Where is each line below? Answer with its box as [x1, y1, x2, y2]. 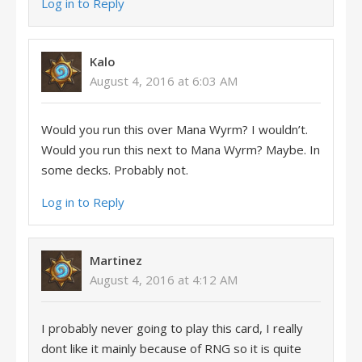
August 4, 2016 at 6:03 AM [90, 73, 238, 89]
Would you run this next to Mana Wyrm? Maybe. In [41, 141, 320, 158]
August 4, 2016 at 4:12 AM [90, 271, 238, 288]
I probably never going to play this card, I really [41, 320, 303, 336]
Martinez [90, 252, 142, 268]
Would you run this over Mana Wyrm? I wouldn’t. [41, 121, 308, 137]
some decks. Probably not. [41, 162, 188, 178]
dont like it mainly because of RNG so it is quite [41, 340, 301, 356]
